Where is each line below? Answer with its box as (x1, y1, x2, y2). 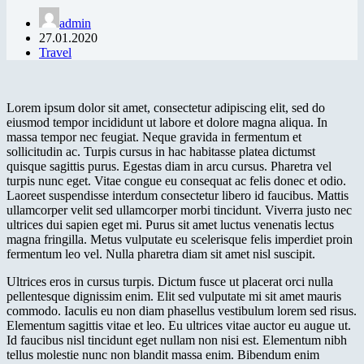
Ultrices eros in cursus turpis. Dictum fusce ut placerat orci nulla (6, 274, 333, 288)
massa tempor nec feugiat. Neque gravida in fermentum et (6, 129, 301, 144)
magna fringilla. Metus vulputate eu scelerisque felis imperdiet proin (6, 232, 353, 246)
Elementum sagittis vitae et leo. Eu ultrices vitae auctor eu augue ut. (6, 318, 351, 332)
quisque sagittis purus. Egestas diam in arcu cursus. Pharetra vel (6, 158, 331, 173)
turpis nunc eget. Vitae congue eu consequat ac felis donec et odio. (6, 173, 346, 188)
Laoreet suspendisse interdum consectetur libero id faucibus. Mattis (6, 188, 349, 202)
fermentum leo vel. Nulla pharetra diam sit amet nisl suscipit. (6, 246, 315, 261)
